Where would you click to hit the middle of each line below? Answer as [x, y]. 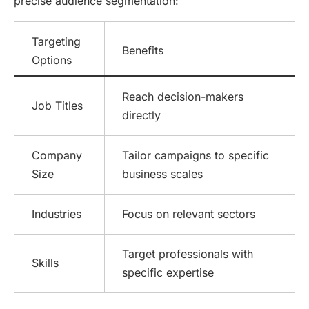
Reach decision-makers [183, 97]
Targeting [56, 42]
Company [57, 156]
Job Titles [57, 106]
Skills [45, 263]
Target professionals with [188, 254]
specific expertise [168, 273]
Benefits [143, 51]
